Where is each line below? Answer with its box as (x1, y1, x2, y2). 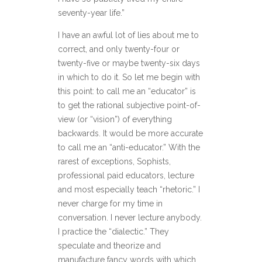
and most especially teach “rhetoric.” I (58, 185, 200, 195)
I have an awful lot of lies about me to (58, 30, 199, 40)
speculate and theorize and (58, 241, 161, 251)
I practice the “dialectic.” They (58, 227, 169, 237)
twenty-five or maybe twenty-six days (58, 58, 200, 68)
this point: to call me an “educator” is (58, 87, 196, 96)
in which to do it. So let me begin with (58, 73, 200, 82)
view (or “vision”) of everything (58, 115, 172, 125)
